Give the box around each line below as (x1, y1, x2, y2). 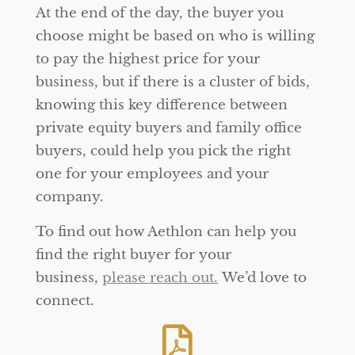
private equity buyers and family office (36, 120, 302, 136)
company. (36, 189, 104, 205)
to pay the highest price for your (36, 51, 260, 67)
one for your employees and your (36, 166, 269, 182)
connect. (36, 292, 94, 309)
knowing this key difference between (36, 97, 288, 113)
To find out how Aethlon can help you (36, 223, 296, 240)
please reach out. (102, 269, 218, 286)
